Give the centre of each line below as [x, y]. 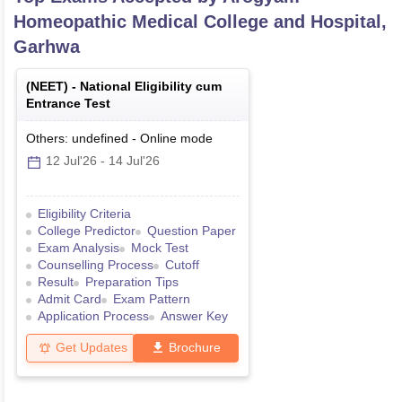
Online [158, 139]
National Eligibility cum [151, 87]
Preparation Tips [132, 282]
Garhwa [47, 47]
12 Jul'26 [71, 161]
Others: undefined [77, 139]
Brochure [195, 348]
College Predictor [87, 231]
